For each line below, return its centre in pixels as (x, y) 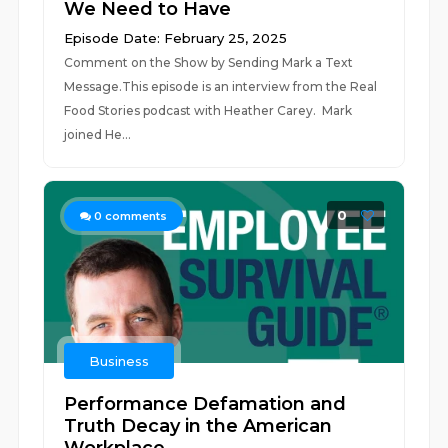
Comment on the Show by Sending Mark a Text (209, 62)
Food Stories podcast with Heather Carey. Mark (208, 110)
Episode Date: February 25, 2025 (176, 38)
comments (135, 216)
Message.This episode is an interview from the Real (221, 86)
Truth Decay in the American (198, 426)
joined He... (98, 134)
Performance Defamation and (205, 404)
